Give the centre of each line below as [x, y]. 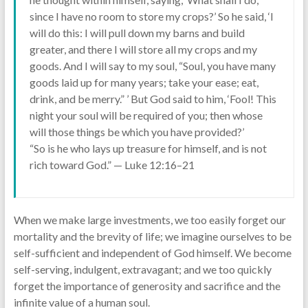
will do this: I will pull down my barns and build [137, 33]
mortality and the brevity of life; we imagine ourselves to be [152, 236]
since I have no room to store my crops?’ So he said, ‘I [151, 16]
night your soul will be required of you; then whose [146, 115]
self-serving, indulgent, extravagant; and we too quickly [142, 269]
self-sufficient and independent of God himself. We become [152, 253]
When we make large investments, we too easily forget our [150, 220]
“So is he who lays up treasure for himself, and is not [148, 148]
